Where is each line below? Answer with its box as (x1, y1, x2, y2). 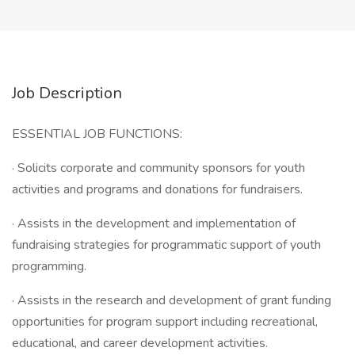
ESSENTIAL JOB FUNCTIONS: (12, 125, 182, 143)
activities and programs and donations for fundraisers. (12, 181, 303, 198)
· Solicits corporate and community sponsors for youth (12, 159, 305, 177)
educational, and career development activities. (12, 334, 268, 352)
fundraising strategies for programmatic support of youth (12, 236, 321, 254)
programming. (12, 258, 86, 275)
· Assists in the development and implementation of (12, 215, 296, 232)
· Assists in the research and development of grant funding (12, 292, 331, 309)
